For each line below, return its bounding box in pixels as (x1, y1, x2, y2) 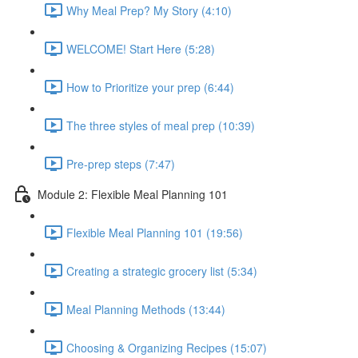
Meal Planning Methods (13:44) (66, 300, 225, 317)
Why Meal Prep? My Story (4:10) (66, 2, 232, 18)
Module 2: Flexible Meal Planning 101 (38, 185, 228, 202)
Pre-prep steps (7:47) (66, 155, 175, 172)
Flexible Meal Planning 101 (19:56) (66, 224, 243, 241)
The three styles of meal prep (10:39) (66, 117, 255, 133)
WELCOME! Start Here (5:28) (66, 40, 215, 57)
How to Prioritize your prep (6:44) (66, 78, 234, 95)
